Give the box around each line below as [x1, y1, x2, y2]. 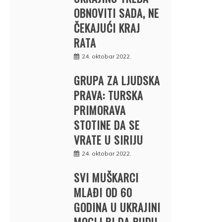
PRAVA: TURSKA [74, 87, 143, 103]
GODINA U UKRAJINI [74, 199, 161, 215]
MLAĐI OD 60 [74, 184, 132, 200]
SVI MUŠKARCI [74, 169, 139, 185]
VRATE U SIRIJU [74, 131, 143, 148]
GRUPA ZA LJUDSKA [74, 72, 160, 88]
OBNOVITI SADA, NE [74, 4, 159, 21]
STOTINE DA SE [74, 116, 140, 133]
